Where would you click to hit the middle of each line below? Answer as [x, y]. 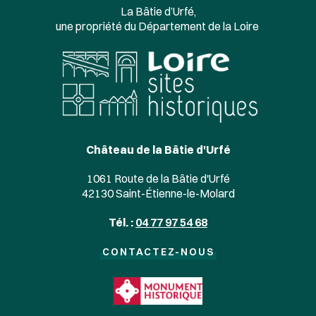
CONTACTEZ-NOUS [158, 252]
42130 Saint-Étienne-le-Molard [158, 194]
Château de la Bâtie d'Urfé [158, 150]
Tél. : [121, 223]
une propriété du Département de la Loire [158, 26]
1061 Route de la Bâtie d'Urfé [158, 179]
